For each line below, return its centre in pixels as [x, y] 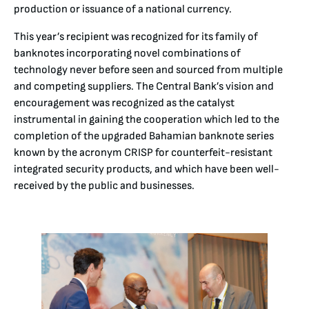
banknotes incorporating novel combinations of [127, 53]
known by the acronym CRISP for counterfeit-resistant [143, 152]
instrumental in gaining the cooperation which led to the [147, 119]
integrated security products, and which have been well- [147, 169]
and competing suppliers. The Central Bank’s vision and [144, 86]
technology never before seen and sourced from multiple [148, 70]
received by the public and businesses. [104, 186]
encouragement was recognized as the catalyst [124, 103]
